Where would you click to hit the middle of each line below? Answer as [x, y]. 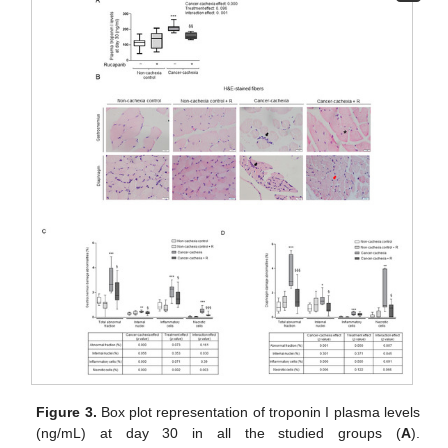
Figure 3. [66, 411]
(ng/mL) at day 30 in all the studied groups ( [218, 432]
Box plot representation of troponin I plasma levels [258, 411]
